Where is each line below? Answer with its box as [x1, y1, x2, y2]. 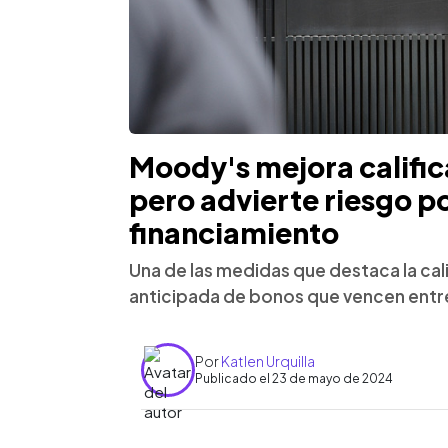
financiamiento [129, 214, 339, 250]
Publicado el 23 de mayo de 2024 [195, 371, 393, 387]
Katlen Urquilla [221, 352, 315, 371]
